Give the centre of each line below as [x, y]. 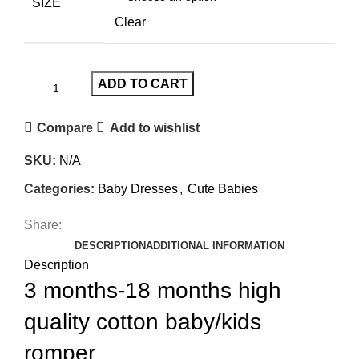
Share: [43, 225]
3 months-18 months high [153, 290]
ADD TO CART [143, 84]
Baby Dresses [138, 189]
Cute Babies [223, 189]
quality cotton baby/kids [143, 322]
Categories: [59, 189]
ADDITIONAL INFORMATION [215, 246]
